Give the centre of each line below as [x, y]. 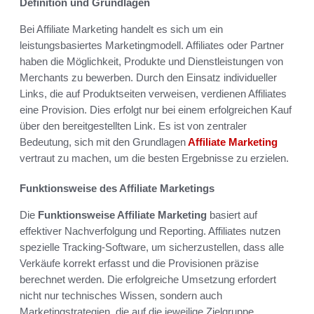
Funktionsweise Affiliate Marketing [122, 214]
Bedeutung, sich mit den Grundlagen [103, 142]
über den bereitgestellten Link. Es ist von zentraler [133, 125]
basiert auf [232, 214]
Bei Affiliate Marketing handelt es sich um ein [121, 29]
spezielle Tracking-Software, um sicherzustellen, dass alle [152, 247]
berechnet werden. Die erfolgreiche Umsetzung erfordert [148, 279]
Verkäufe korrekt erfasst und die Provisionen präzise [139, 263]
